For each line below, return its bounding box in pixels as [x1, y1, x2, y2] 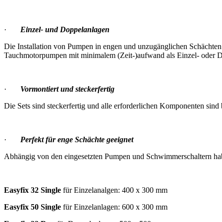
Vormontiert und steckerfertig [20, 84, 114, 93]
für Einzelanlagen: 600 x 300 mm [61, 202, 167, 211]
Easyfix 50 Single [4, 202, 61, 211]
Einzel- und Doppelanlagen [20, 25, 110, 34]
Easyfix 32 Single [4, 185, 61, 194]
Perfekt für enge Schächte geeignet [20, 135, 133, 144]
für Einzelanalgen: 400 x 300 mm [61, 185, 167, 194]
